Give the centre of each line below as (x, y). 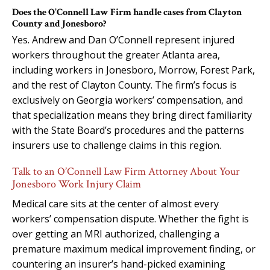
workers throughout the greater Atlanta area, (116, 55)
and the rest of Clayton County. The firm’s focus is (124, 85)
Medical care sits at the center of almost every (115, 203)
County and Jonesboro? (59, 24)
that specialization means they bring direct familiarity (132, 115)
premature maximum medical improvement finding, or (134, 249)
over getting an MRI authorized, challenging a (116, 234)
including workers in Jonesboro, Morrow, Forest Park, (133, 70)
